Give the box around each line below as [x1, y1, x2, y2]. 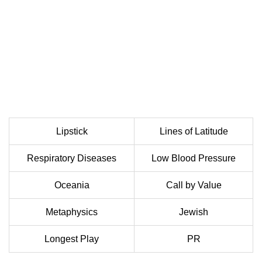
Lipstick [56, 126, 88, 137]
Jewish [179, 207, 208, 218]
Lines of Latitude [159, 126, 228, 137]
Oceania [54, 180, 89, 191]
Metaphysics [46, 207, 98, 218]
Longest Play [44, 234, 99, 244]
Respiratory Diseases [27, 153, 116, 164]
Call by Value [166, 180, 222, 191]
